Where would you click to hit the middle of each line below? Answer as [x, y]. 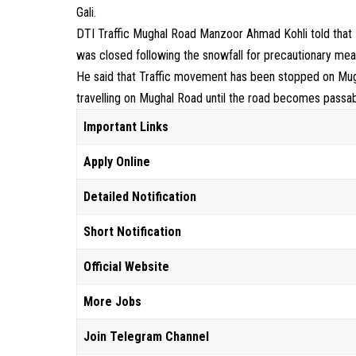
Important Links [126, 127]
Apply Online [117, 162]
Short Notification [133, 232]
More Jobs [113, 302]
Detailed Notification [140, 197]
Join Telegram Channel [147, 337]
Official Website [127, 267]
